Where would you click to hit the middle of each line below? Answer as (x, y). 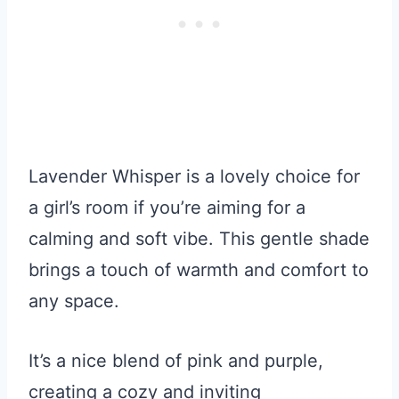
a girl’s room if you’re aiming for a (167, 208)
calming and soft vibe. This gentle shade (199, 239)
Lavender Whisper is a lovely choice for (194, 177)
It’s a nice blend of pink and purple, (176, 361)
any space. (74, 301)
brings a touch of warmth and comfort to (199, 270)
